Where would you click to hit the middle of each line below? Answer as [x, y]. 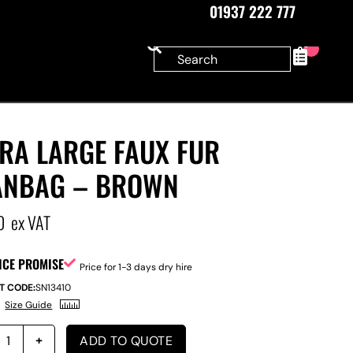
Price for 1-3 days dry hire [136, 267]
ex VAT [31, 222]
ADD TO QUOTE [126, 340]
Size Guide [29, 305]
